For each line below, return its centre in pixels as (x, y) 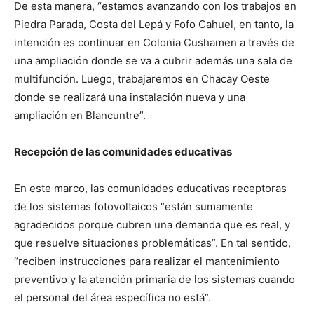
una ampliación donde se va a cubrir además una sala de (153, 61)
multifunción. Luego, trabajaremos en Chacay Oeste (142, 79)
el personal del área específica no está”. (112, 298)
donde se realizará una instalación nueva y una (130, 97)
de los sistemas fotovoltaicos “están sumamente (134, 206)
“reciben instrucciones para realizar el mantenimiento (147, 261)
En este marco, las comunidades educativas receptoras (150, 188)
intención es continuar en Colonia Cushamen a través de (154, 42)
